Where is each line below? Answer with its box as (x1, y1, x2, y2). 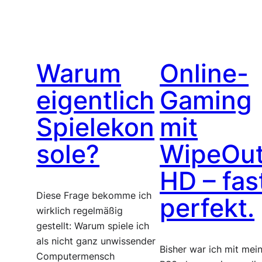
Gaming (160, 85, 253, 115)
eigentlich (36, 85, 155, 115)
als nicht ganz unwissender (36, 235, 156, 247)
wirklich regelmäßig (36, 205, 123, 216)
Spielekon (36, 112, 155, 142)
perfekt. (160, 192, 255, 223)
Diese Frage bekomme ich (36, 189, 152, 201)
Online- (160, 58, 249, 88)
